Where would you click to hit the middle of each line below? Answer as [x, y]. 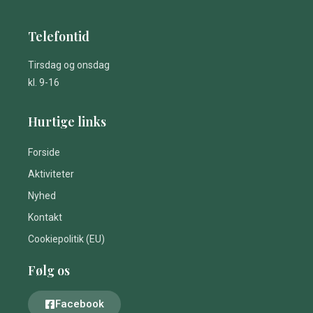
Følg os [49, 270]
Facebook [80, 304]
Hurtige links [67, 121]
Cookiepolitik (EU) [66, 239]
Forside [44, 152]
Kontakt [45, 217]
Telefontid [59, 36]
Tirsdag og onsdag [69, 65]
